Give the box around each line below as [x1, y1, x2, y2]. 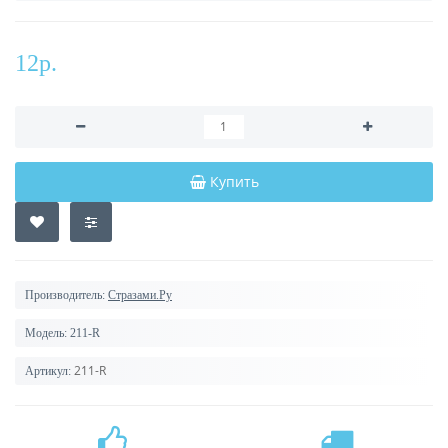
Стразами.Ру [108, 288, 172, 302]
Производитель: [25, 288, 105, 302]
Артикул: [25, 364, 71, 378]
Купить [209, 172, 259, 191]
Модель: [25, 326, 67, 340]
